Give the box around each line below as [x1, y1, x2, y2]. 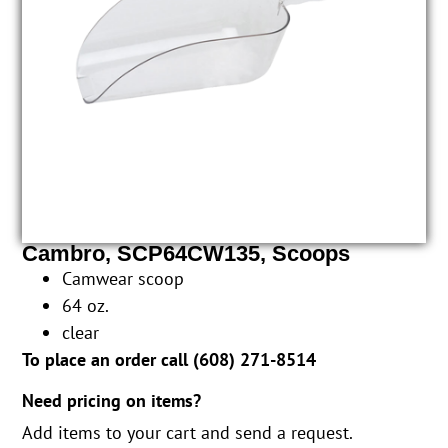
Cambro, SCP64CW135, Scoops [22, 240, 351, 266]
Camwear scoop [62, 266, 185, 290]
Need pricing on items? [22, 389, 202, 413]
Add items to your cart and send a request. [22, 421, 353, 445]
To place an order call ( [22, 347, 200, 371]
